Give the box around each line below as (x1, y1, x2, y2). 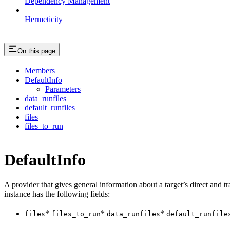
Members (25, 66, 55, 75)
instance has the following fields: (4, 189, 110, 199)
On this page (17, 47, 55, 55)
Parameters (45, 85, 81, 94)
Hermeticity (25, 14, 63, 24)
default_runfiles (25, 103, 75, 112)
